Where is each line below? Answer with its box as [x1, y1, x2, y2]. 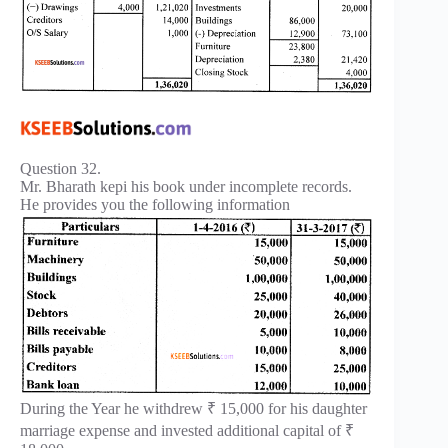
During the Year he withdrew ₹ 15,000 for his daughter [20, 399, 367, 417]
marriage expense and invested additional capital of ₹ [20, 421, 354, 439]
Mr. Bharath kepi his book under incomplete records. [20, 178, 352, 196]
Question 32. [20, 160, 101, 178]
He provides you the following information [20, 196, 290, 214]
